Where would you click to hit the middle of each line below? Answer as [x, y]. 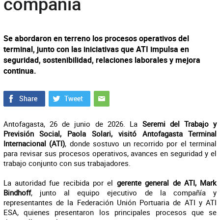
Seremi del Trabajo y [179, 124]
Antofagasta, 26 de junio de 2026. [64, 124]
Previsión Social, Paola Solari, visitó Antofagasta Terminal [110, 134]
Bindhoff [17, 192]
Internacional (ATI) [34, 143]
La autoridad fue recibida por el [60, 183]
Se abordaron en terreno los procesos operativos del [96, 38]
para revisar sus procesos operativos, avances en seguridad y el [110, 153]
